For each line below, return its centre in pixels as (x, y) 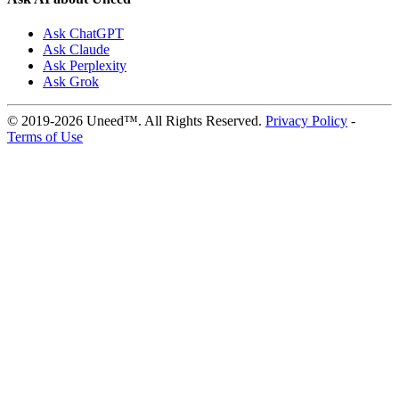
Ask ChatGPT (83, 34)
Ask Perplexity (85, 66)
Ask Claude (76, 50)
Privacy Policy (306, 121)
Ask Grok (71, 82)
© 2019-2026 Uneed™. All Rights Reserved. (136, 121)
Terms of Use (45, 137)
